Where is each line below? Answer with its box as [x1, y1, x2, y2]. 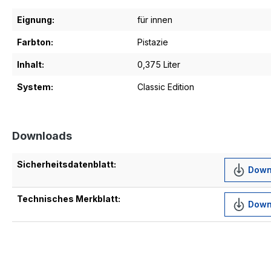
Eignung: [17, 15, 54, 25]
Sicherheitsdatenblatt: [17, 159, 116, 169]
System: [17, 82, 53, 92]
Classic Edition [137, 82, 194, 92]
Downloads [12, 129, 72, 142]
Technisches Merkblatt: [17, 194, 120, 204]
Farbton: [17, 37, 53, 47]
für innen [137, 15, 172, 25]
